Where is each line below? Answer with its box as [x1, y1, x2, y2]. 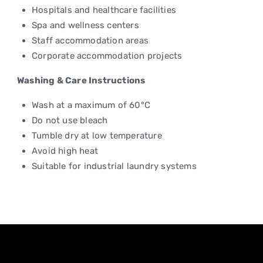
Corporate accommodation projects [32, 50, 183, 61]
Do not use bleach [32, 115, 108, 126]
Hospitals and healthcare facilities [32, 5, 176, 15]
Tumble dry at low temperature [32, 130, 162, 141]
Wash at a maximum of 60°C [32, 100, 150, 110]
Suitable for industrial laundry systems [32, 161, 197, 171]
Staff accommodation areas [32, 35, 149, 46]
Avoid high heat [32, 146, 98, 156]
